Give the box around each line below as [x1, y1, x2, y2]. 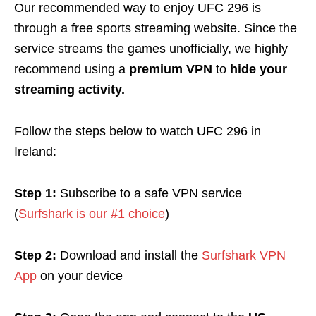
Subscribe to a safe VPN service [56, 186, 242, 201]
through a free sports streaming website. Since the [14, 21, 297, 36]
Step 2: [14, 248, 56, 263]
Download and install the [56, 248, 202, 263]
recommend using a [14, 62, 126, 77]
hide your [226, 62, 287, 77]
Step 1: [14, 186, 56, 201]
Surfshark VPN [202, 248, 286, 263]
